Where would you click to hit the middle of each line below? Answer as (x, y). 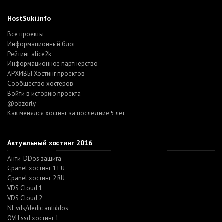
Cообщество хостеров (40, 84)
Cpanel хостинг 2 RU (36, 178)
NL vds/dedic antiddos (38, 208)
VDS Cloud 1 (25, 188)
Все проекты (26, 34)
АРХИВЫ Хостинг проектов (46, 74)
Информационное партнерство (53, 64)
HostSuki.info (29, 19)
